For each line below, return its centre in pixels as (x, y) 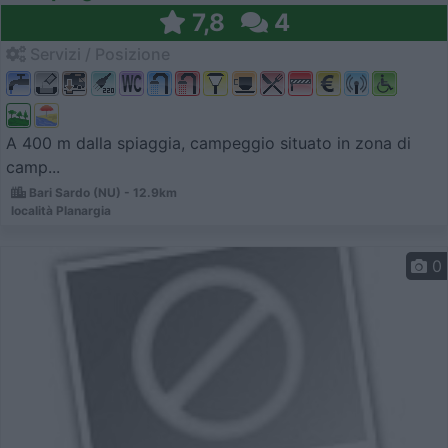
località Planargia (61, 211)
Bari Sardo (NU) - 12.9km (101, 193)
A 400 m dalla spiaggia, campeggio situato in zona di (208, 143)
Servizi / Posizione (98, 54)
